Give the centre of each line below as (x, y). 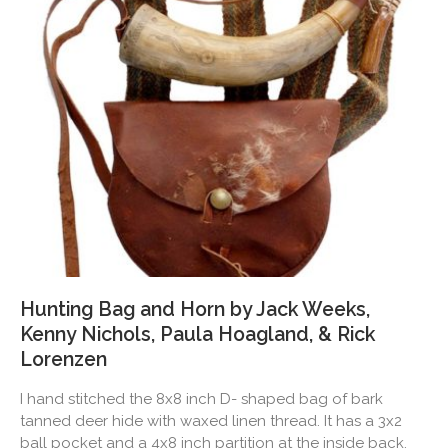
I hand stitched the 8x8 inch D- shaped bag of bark (201, 399)
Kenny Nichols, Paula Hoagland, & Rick (197, 335)
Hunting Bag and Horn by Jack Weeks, (195, 310)
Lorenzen (63, 360)
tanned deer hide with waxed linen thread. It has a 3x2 (211, 421)
